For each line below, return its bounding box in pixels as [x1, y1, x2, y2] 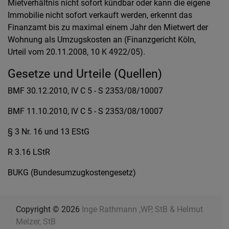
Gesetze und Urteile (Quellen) [8, 66, 162, 81]
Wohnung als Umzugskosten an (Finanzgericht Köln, [8, 35, 196, 44]
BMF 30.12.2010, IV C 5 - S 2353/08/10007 [8, 86, 163, 96]
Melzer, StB [16, 217, 56, 226]
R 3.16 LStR [8, 147, 50, 157]
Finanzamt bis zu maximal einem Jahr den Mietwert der [8, 22, 208, 32]
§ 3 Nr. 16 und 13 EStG [8, 127, 89, 136]
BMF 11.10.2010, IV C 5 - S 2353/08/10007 [8, 106, 163, 116]
